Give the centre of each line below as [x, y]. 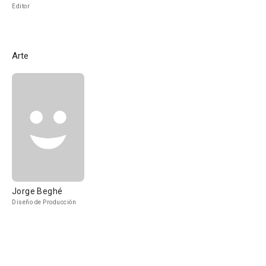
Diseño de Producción [44, 202]
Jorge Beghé [37, 191]
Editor [21, 6]
